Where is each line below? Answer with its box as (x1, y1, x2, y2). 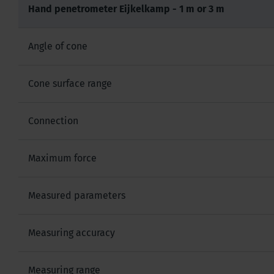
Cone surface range (28, 77, 112, 89)
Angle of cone (28, 40, 87, 52)
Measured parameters (28, 189, 125, 201)
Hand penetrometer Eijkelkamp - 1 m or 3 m (28, 2, 224, 15)
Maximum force (28, 152, 99, 164)
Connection (28, 114, 78, 127)
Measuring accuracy (28, 226, 115, 239)
